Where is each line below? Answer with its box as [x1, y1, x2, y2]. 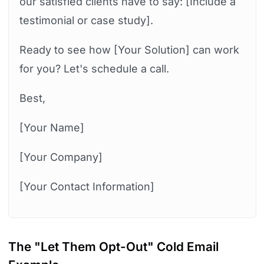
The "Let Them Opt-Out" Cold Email [8, 239, 219, 254]
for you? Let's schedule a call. [19, 62, 169, 75]
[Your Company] [19, 151, 103, 164]
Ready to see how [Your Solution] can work [19, 44, 239, 57]
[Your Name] [19, 121, 84, 134]
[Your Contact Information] [19, 180, 154, 193]
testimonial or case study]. [19, 14, 153, 27]
